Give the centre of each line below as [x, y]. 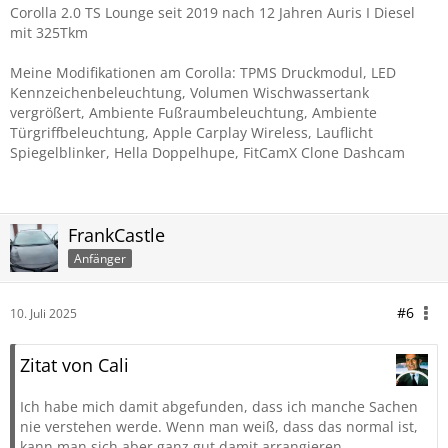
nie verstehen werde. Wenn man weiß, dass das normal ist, [219, 426]
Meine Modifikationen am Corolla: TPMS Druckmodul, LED [203, 72]
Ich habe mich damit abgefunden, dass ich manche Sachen [219, 406]
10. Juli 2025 [43, 313]
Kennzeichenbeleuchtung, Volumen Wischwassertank [189, 92]
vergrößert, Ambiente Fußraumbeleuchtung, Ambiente [193, 112]
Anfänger [100, 258]
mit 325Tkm [49, 32]
